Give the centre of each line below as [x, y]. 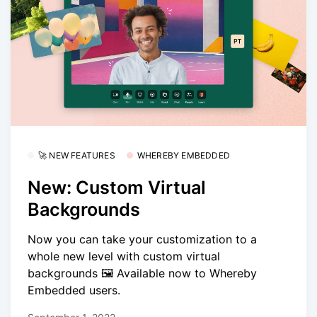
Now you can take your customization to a [142, 240]
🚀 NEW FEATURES [77, 156]
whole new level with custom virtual [124, 257]
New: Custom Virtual [117, 187]
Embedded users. [74, 290]
